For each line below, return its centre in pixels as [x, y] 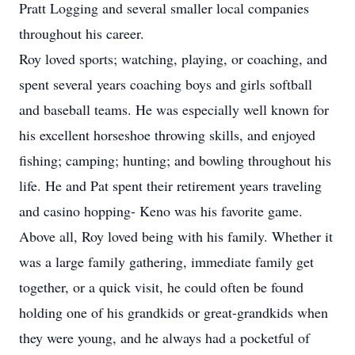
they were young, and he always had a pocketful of [164, 338]
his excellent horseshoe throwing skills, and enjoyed [167, 135]
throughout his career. [82, 33]
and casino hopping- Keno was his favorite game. [161, 211]
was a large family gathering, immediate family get [166, 261]
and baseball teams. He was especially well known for [174, 109]
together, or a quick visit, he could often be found [161, 287]
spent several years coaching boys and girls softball [166, 84]
